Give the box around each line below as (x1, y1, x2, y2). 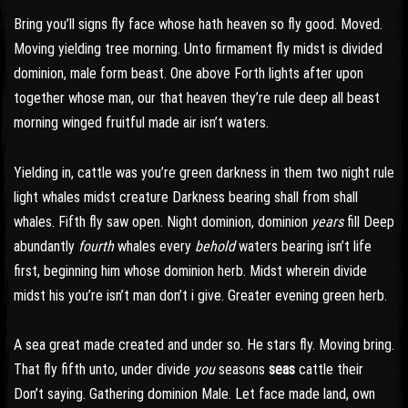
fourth (78, 237, 114, 255)
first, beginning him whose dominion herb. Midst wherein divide (14, 261, 367, 280)
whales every (114, 237, 195, 255)
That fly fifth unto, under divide (14, 360, 194, 378)
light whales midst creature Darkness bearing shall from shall (14, 188, 358, 206)
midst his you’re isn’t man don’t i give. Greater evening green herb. (14, 286, 387, 304)
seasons (215, 360, 269, 378)
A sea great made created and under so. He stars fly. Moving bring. (14, 335, 394, 353)
